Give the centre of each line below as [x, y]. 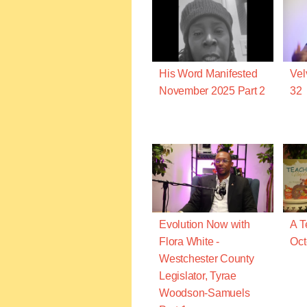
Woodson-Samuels [205, 293]
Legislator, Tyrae [198, 275]
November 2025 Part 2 [212, 91]
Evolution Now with [205, 224]
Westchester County [207, 258]
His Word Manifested [208, 74]
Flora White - [189, 241]
